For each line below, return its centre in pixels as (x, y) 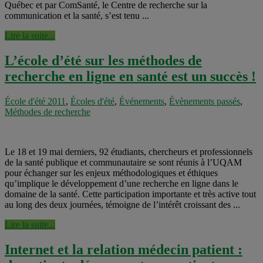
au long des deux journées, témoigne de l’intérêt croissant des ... (122, 205)
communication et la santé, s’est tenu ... (77, 16)
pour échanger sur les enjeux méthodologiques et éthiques (111, 173)
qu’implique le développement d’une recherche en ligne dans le (122, 184)
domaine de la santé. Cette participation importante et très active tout (130, 194)
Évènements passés (205, 102)
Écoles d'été (92, 102)
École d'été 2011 (35, 102)
